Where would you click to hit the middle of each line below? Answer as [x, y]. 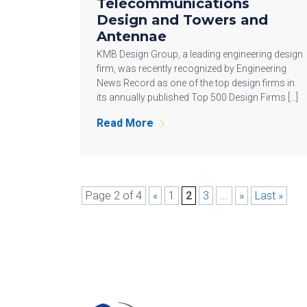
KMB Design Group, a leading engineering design [200, 54]
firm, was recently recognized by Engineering [192, 69]
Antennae [132, 37]
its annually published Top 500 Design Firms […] [197, 98]
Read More [125, 123]
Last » [269, 196]
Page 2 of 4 [114, 196]
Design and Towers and [182, 20]
